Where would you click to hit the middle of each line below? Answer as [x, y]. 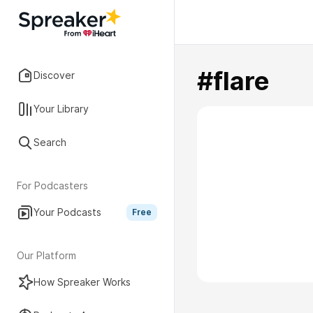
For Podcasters [52, 185]
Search [50, 142]
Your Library [61, 109]
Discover [54, 75]
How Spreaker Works [82, 282]
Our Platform [46, 255]
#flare [233, 81]
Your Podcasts [67, 212]
